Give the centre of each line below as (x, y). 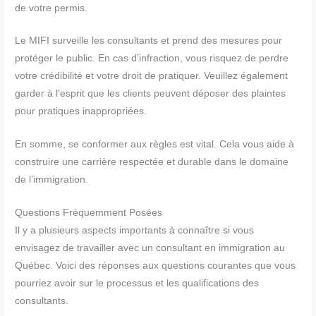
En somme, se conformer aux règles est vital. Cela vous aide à (155, 145)
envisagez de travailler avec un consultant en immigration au (150, 248)
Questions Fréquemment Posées (89, 213)
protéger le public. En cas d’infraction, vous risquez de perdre (152, 59)
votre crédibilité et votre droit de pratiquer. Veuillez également (152, 76)
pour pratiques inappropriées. (81, 111)
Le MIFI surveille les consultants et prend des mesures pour (149, 41)
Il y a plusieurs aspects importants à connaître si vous (135, 231)
